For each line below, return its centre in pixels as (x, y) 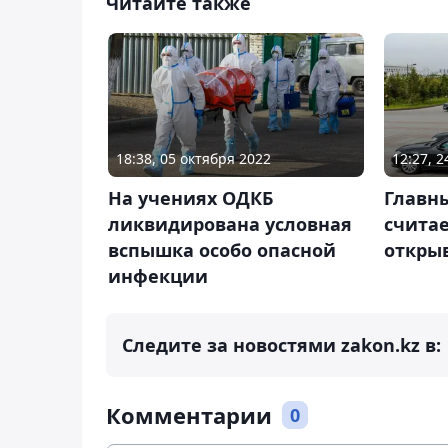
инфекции (158, 276)
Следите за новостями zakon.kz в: (281, 345)
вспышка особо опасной (222, 250)
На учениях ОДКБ (190, 198)
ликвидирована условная (230, 224)
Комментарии (189, 415)
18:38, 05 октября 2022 (193, 159)
